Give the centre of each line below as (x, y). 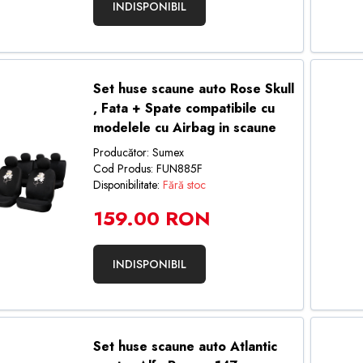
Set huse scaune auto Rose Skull (193, 89)
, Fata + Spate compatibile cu (184, 108)
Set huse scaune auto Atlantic (185, 346)
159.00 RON (152, 218)
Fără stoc (184, 185)
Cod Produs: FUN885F (147, 169)
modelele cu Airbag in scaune (184, 128)
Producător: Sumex (138, 152)
